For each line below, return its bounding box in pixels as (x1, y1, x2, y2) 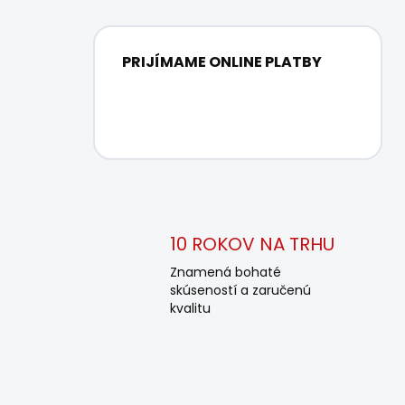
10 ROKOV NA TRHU (170, 231, 334, 257)
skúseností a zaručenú (170, 281, 311, 299)
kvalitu (170, 299, 211, 317)
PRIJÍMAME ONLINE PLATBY (122, 52, 322, 72)
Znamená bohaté (170, 263, 281, 281)
